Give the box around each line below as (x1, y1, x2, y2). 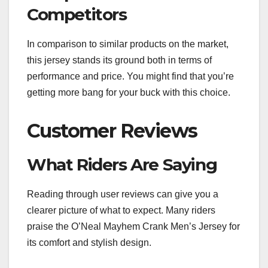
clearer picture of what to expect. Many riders (27, 205, 215, 215)
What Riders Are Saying (27, 154, 217, 175)
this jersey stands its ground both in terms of (27, 54, 212, 65)
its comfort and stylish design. (27, 237, 151, 248)
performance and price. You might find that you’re (27, 71, 234, 81)
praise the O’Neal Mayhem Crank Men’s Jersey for (27, 221, 240, 232)
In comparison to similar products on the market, (27, 38, 229, 49)
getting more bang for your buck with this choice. (27, 87, 230, 98)
